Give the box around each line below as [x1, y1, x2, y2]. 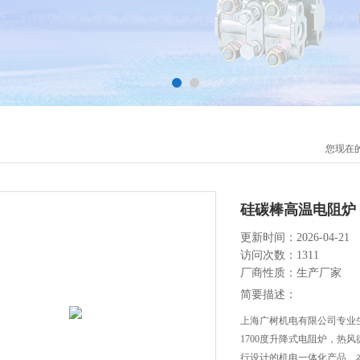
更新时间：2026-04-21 [240, 231, 350, 243]
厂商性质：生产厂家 [240, 267, 342, 279]
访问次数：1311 [240, 249, 319, 261]
